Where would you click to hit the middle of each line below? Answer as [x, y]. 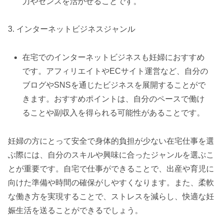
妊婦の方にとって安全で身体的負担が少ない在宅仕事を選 [111, 141]
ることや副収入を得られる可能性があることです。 [114, 113]
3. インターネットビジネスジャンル [72, 29]
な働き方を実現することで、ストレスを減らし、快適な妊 [111, 196]
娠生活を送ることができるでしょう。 [75, 210]
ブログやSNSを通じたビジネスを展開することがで [114, 85]
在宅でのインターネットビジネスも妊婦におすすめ [114, 57]
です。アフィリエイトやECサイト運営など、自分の [115, 71]
